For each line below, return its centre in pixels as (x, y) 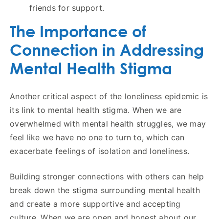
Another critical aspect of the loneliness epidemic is (109, 96)
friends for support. (67, 8)
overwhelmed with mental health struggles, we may (108, 123)
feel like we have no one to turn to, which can (97, 137)
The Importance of (78, 31)
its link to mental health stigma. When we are (96, 110)
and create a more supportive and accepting (95, 204)
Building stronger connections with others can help (107, 176)
